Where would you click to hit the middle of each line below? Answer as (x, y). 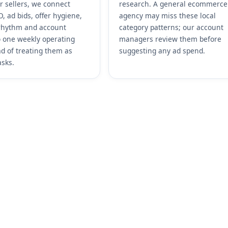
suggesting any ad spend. (162, 51)
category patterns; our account (172, 27)
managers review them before (170, 39)
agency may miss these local (168, 16)
